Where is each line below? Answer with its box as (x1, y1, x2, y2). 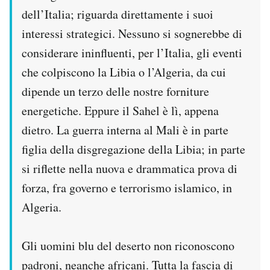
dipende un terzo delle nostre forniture (22, 83, 209, 99)
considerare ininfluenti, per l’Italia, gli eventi (22, 45, 242, 61)
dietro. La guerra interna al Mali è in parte (22, 122, 228, 138)
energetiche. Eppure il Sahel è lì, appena (22, 102, 219, 119)
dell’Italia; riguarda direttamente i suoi (22, 6, 213, 22)
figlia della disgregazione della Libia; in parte (22, 141, 245, 157)
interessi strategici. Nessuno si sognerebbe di (22, 25, 242, 42)
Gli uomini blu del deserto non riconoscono (22, 237, 234, 254)
